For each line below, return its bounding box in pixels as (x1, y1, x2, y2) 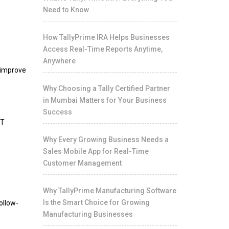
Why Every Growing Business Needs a (42, 135, 169, 144)
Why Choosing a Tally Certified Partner (42, 84, 170, 93)
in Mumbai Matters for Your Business (42, 96, 167, 104)
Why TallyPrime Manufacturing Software (42, 187, 176, 195)
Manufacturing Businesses (42, 210, 133, 218)
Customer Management (42, 159, 122, 167)
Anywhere (42, 57, 76, 65)
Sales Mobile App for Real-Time (42, 147, 149, 155)
